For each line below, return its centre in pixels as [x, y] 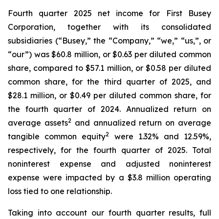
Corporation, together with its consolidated [109, 27]
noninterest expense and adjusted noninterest [109, 164]
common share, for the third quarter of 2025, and [109, 82]
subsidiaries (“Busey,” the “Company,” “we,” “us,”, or [109, 41]
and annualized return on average [141, 123]
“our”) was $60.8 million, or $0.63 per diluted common [109, 54]
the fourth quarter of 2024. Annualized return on [109, 109]
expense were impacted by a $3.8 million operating [109, 177]
